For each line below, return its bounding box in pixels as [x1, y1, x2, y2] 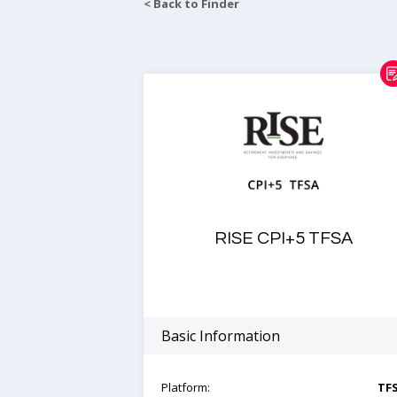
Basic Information [161, 326, 280, 346]
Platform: [161, 379, 210, 395]
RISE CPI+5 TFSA [214, 230, 354, 247]
